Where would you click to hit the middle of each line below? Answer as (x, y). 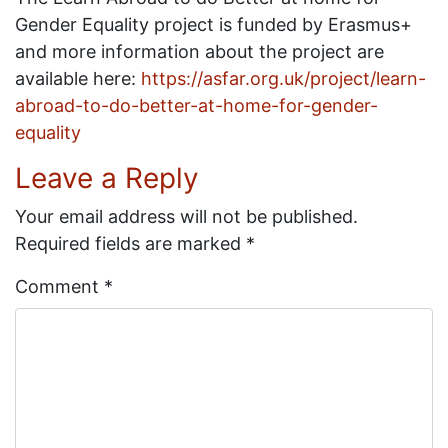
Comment (59, 286)
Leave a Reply (107, 178)
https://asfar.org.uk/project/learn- (283, 78)
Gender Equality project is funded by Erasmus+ (213, 24)
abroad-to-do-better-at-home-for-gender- (196, 105)
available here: (78, 78)
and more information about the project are (199, 51)
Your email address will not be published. (186, 216)
